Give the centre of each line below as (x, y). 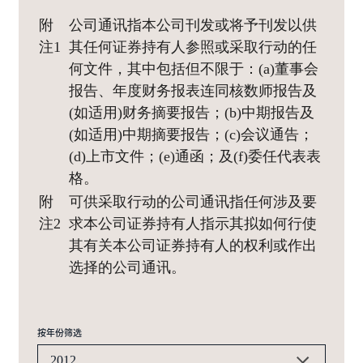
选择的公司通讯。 (127, 268)
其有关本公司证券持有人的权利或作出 (193, 246)
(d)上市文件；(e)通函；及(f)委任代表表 (195, 157)
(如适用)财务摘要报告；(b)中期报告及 (192, 113)
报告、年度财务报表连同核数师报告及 (193, 91)
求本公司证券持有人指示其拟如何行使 (193, 224)
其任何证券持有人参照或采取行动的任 (193, 47)
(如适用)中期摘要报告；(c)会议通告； (191, 135)
